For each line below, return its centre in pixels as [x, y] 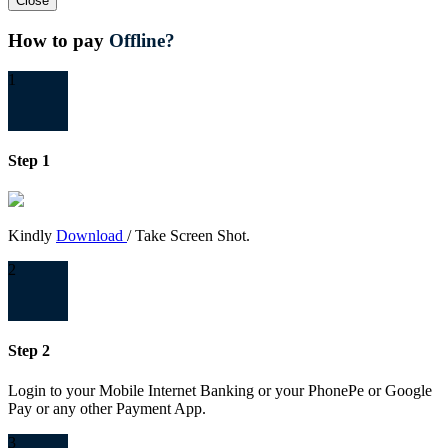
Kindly [32, 236]
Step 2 [29, 351]
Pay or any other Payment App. [107, 408]
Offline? [142, 40]
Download [91, 236]
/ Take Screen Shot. [188, 236]
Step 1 [29, 160]
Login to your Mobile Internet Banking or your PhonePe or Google [220, 390]
